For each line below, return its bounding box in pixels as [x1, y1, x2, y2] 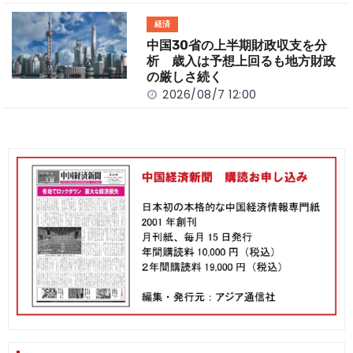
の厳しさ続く [147, 69, 223, 84]
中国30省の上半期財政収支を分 [147, 37, 328, 53]
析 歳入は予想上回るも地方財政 [147, 53, 336, 69]
